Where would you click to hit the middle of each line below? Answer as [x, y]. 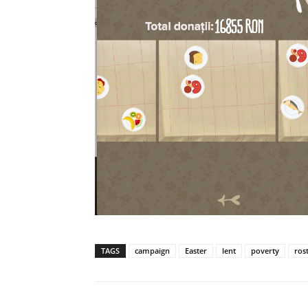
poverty [265, 251]
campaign [152, 251]
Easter [196, 251]
